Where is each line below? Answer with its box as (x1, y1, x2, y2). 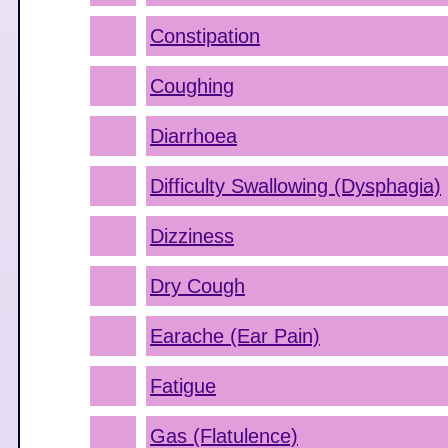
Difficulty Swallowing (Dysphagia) (150, 175, 441, 197)
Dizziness (150, 225, 234, 247)
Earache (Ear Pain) (150, 325, 320, 347)
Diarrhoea (150, 125, 237, 147)
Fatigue (150, 375, 216, 397)
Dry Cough (150, 275, 245, 297)
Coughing (150, 75, 234, 97)
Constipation (150, 25, 260, 47)
